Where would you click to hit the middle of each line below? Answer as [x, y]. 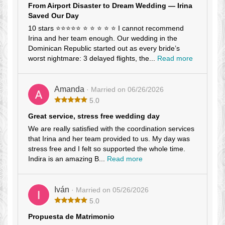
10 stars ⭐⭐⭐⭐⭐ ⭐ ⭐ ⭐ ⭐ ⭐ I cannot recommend [106, 28]
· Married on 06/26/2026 [125, 90]
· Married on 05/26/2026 [110, 190]
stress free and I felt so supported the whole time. [107, 149]
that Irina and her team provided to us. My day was [109, 139]
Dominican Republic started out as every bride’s [104, 48]
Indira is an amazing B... [68, 159]
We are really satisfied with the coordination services [111, 129]
